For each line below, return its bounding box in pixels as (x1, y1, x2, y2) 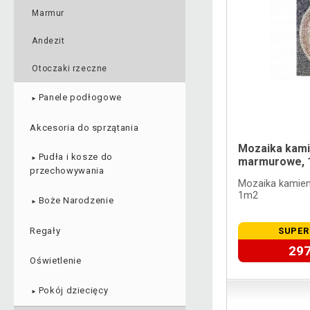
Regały (30, 225, 61, 236)
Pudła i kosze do (38, 151, 113, 162)
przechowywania (30, 165, 104, 176)
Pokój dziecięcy (38, 285, 109, 296)
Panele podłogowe (38, 92, 122, 103)
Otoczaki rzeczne (32, 64, 107, 74)
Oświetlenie (30, 255, 82, 266)
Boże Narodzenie (38, 195, 114, 206)
